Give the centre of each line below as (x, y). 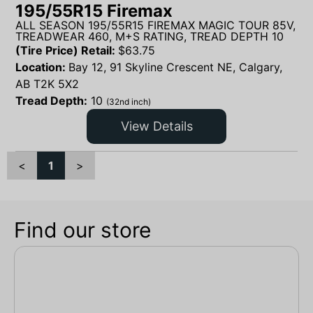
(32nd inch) (129, 101)
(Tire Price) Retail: (67, 50)
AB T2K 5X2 (47, 83)
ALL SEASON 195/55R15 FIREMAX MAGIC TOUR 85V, (155, 25)
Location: (42, 67)
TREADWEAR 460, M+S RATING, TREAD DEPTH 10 (150, 36)
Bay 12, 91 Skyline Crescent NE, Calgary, (175, 67)
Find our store (82, 230)
